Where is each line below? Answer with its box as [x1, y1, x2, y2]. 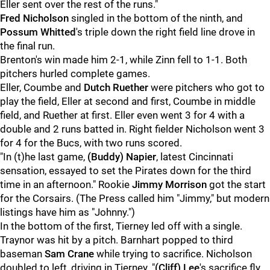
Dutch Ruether [84, 81, 148, 93]
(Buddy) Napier [87, 151, 156, 163]
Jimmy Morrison [132, 178, 207, 190]
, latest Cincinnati [156, 151, 233, 163]
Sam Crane [45, 248, 94, 260]
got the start [207, 178, 266, 190]
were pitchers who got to [148, 81, 265, 93]
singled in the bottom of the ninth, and [69, 12, 243, 24]
